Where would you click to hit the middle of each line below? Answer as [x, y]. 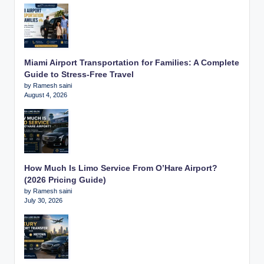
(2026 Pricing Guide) [65, 180]
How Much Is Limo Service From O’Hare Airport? [121, 168]
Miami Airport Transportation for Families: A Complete [132, 62]
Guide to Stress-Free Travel [79, 74]
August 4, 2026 [46, 95]
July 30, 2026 [43, 200]
